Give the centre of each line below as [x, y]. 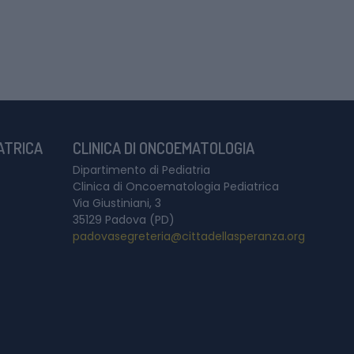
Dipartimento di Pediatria [141, 169]
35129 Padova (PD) [124, 219]
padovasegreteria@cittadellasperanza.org [189, 236]
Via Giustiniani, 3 [117, 203]
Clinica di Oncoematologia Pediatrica [176, 186]
